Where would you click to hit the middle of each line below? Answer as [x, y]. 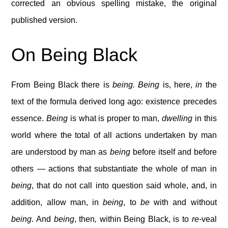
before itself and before [173, 152]
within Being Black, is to [146, 219]
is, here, [179, 85]
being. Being [138, 85]
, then [84, 219]
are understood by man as [61, 152]
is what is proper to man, [115, 118]
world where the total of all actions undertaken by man [114, 135]
